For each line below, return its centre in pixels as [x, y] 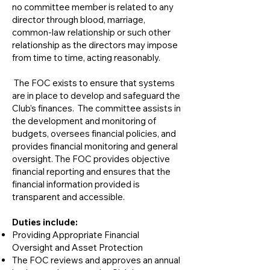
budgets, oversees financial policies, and [94, 133]
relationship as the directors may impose [95, 45]
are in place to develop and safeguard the [96, 96]
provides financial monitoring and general [95, 146]
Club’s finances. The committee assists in [96, 108]
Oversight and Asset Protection [77, 247]
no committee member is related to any [93, 7]
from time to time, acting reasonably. [86, 58]
